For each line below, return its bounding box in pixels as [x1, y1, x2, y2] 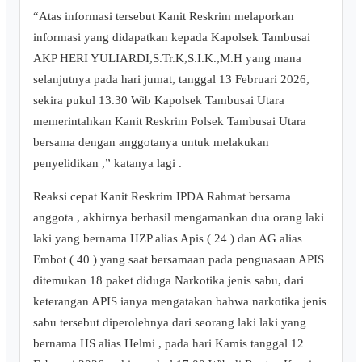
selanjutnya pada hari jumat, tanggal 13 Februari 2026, [33, 72, 309, 86]
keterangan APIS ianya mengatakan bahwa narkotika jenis [33, 294, 326, 309]
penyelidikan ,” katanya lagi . [33, 156, 182, 170]
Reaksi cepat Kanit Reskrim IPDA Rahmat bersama [33, 189, 291, 204]
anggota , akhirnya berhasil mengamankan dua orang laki [33, 210, 324, 225]
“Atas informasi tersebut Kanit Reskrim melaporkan [33, 9, 294, 23]
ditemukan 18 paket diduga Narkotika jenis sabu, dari [33, 273, 304, 288]
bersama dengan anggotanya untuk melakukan [33, 135, 269, 149]
